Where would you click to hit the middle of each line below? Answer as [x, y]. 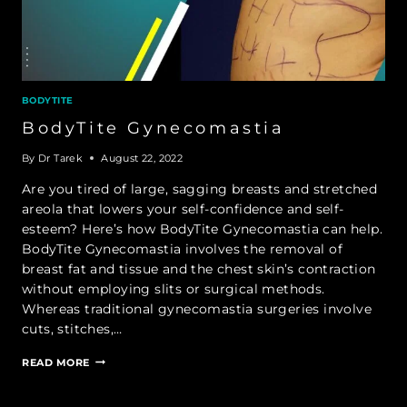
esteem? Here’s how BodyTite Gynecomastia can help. [202, 228]
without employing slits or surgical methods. [174, 288]
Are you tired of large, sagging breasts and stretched [200, 189]
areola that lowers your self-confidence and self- [183, 208]
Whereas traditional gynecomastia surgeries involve [197, 308]
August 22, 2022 [142, 158]
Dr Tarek [61, 158]
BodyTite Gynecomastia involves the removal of [182, 248]
